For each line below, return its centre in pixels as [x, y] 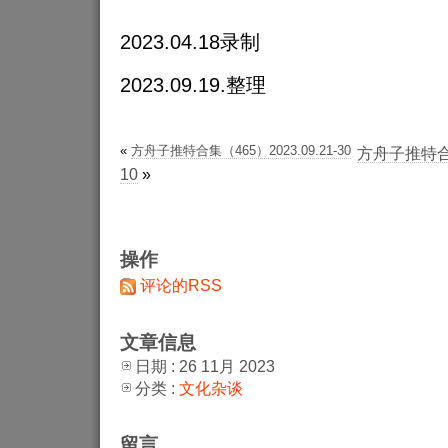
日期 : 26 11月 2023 [205, 366]
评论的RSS [181, 284]
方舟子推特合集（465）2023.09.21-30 [241, 150]
